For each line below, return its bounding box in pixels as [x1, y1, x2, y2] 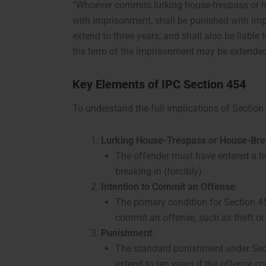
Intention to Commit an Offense [101, 181, 235, 193]
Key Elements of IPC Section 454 [72, 77, 246, 92]
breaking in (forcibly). [115, 166, 204, 178]
